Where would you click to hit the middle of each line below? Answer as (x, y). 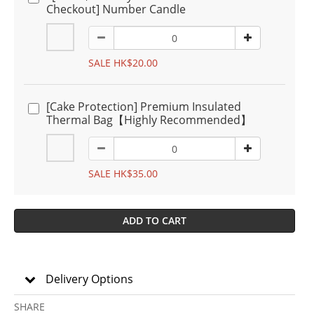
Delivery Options (89, 279)
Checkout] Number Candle (116, 9)
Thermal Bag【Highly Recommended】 (149, 120)
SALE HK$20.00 (123, 63)
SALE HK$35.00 (123, 173)
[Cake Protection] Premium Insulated (144, 107)
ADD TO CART (155, 220)
